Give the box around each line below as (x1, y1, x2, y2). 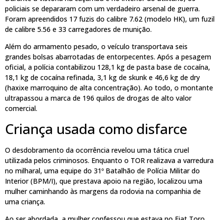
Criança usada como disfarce (5, 119, 187, 138)
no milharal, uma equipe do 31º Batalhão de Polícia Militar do (5, 165, 200, 175)
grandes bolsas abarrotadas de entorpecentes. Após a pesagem (5, 52, 211, 62)
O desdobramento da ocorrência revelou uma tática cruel (5, 145, 189, 155)
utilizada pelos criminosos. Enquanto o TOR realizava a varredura (5, 155, 214, 165)
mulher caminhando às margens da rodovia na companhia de (5, 186, 201, 196)
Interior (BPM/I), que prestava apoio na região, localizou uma (5, 176, 202, 186)
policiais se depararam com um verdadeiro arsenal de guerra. (5, 4, 200, 14)
